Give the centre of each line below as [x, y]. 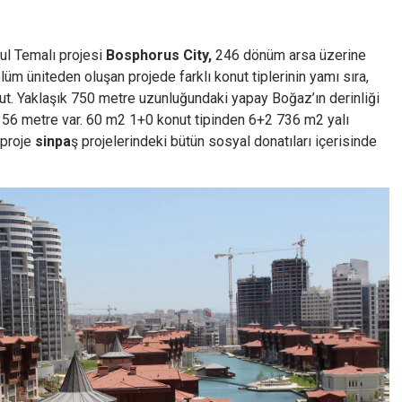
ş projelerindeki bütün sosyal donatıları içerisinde [224, 141]
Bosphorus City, [159, 55]
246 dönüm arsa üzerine [289, 55]
